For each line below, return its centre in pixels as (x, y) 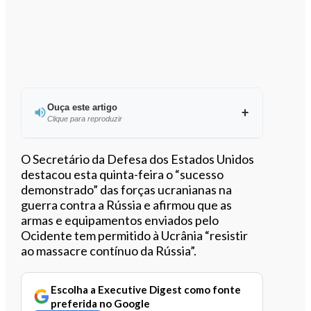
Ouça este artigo (82, 107)
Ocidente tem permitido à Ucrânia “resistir (135, 235)
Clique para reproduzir (84, 118)
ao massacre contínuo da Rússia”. (109, 250)
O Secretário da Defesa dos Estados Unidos (138, 159)
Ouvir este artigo (150, 157)
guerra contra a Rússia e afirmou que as (127, 204)
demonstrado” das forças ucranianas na (127, 189)
